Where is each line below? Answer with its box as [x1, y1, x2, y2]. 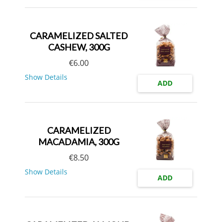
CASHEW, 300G [48, 41, 110, 53]
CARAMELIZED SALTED [30, 30, 128, 41]
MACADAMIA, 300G [38, 136, 119, 147]
